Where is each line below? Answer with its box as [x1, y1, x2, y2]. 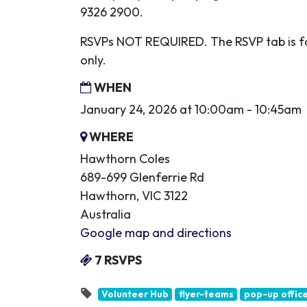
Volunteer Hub [101, 288, 169, 300]
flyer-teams [178, 288, 234, 300]
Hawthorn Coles [80, 151, 170, 167]
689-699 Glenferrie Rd [80, 169, 204, 185]
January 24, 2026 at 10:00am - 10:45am [80, 101, 302, 117]
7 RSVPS [93, 252, 142, 268]
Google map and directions [80, 225, 232, 241]
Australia [80, 206, 131, 222]
